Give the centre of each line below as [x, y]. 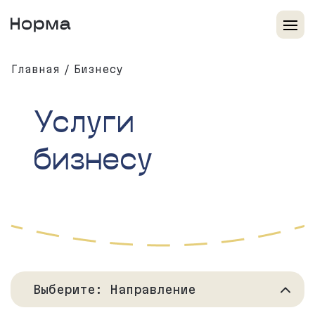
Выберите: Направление [114, 290]
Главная [35, 69]
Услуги [84, 120]
